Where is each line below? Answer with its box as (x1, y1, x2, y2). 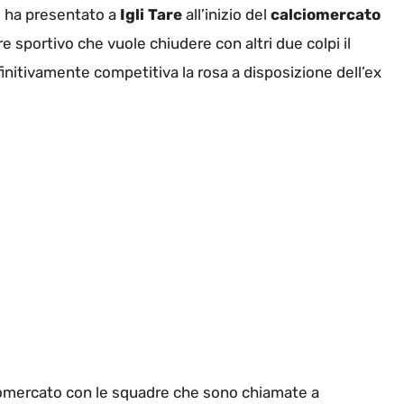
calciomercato (271, 5, 381, 24)
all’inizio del (182, 5, 271, 24)
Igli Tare (120, 5, 182, 24)
